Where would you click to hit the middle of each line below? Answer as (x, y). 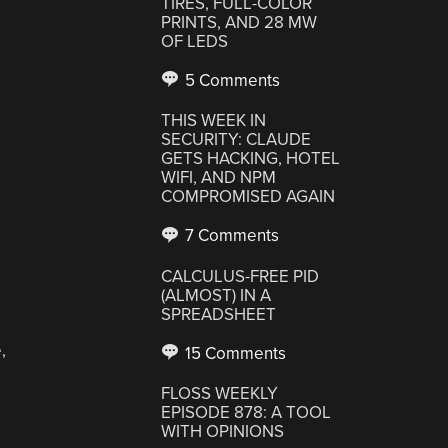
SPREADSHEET (219, 314)
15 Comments (234, 353)
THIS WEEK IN (214, 120)
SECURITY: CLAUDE (236, 139)
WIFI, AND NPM (219, 177)
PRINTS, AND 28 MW (239, 22)
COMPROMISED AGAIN (248, 196)
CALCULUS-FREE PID (240, 276)
